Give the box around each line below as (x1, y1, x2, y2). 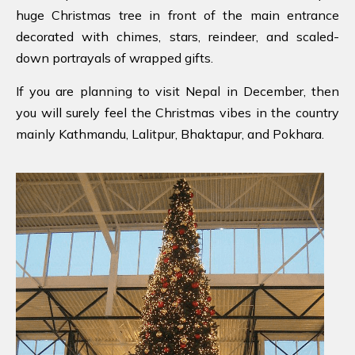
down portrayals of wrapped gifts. (16, 49, 213, 66)
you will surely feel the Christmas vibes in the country (16, 104, 339, 120)
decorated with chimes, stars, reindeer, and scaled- (16, 28, 339, 44)
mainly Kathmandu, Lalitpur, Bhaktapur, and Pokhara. (16, 125, 324, 142)
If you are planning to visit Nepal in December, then (16, 82, 339, 99)
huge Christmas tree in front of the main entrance (16, 6, 339, 23)
